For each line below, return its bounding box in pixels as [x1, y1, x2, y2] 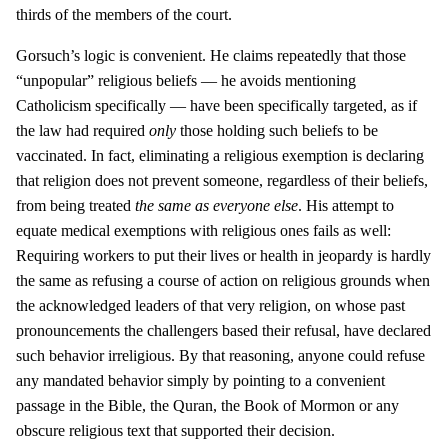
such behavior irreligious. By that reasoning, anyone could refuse [16, 347, 425, 365]
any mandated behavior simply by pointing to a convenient [16, 372, 385, 390]
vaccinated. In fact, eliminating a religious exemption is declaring [16, 147, 424, 165]
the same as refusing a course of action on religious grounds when [16, 272, 430, 290]
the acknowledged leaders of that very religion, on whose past [16, 297, 405, 315]
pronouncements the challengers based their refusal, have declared [16, 322, 431, 340]
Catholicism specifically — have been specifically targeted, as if [16, 97, 417, 115]
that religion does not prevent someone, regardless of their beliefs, [16, 172, 428, 190]
